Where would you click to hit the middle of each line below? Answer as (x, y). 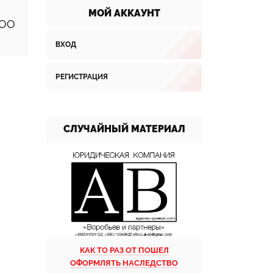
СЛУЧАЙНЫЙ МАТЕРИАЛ (124, 129)
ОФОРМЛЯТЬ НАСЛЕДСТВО (124, 263)
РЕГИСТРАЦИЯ (82, 77)
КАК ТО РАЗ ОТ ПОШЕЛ (124, 250)
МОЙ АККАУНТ (124, 13)
